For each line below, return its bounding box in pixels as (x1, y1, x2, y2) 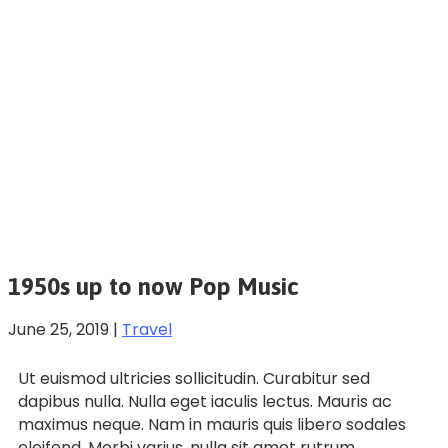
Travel (122, 317, 172, 341)
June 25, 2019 (8, 317, 109, 341)
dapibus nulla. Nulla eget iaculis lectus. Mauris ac (18, 389, 392, 413)
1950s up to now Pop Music (8, 272, 299, 300)
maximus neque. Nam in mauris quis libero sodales (18, 412, 406, 436)
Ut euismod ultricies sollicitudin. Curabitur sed (18, 366, 370, 390)
